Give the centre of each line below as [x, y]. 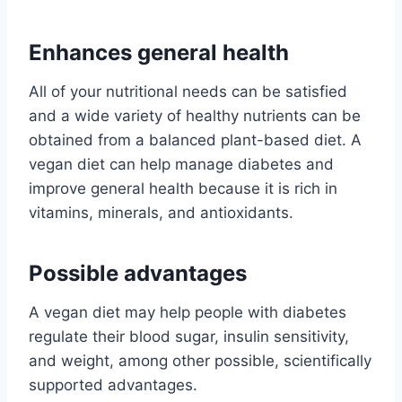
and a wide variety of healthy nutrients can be [195, 115]
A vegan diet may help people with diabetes [188, 312]
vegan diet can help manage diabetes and [181, 164]
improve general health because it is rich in [183, 188]
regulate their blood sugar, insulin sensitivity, [189, 336]
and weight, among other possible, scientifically [200, 360]
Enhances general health [159, 52]
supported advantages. [113, 385]
